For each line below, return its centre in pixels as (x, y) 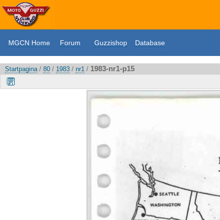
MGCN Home (29, 43)
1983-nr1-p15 (112, 69)
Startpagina (21, 69)
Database (150, 43)
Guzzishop (111, 43)
